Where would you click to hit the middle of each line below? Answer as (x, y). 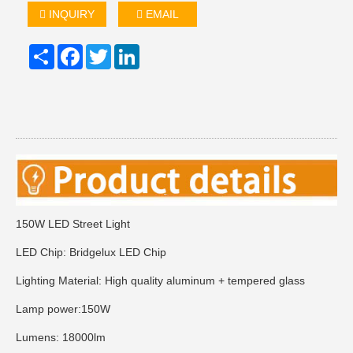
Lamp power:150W (65, 309)
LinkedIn (161, 50)
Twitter (128, 50)
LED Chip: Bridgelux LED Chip (93, 253)
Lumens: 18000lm (62, 338)
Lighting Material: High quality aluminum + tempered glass (162, 281)
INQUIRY (70, 14)
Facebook (108, 50)
